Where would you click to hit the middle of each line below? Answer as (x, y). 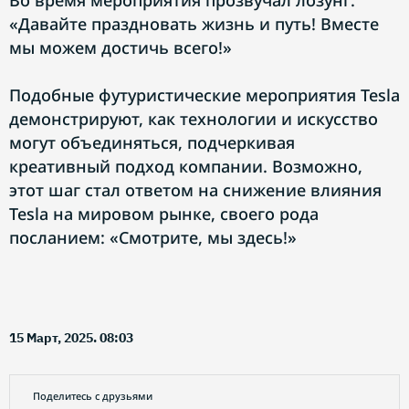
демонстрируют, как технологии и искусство (194, 119)
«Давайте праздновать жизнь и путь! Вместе (194, 24)
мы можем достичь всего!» (121, 47)
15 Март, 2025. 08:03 (71, 338)
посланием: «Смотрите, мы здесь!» (153, 237)
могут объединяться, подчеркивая (152, 142)
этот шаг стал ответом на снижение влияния (195, 190)
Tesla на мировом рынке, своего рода (164, 214)
